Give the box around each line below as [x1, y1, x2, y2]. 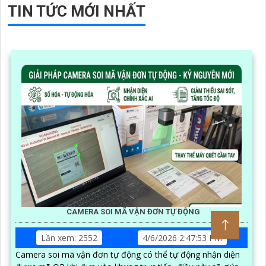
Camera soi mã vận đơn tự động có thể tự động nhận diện [15, 248, 240, 260]
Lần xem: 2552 [41, 232, 97, 243]
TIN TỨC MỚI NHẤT [8, 2, 145, 20]
